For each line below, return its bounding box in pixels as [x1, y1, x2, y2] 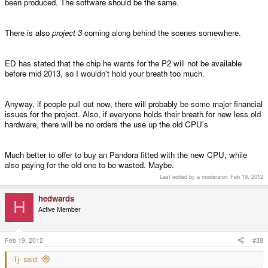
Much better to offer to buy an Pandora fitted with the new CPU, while [5, 149, 247, 161]
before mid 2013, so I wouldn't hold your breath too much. [5, 68, 205, 80]
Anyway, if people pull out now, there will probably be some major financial [5, 98, 263, 110]
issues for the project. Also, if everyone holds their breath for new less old [5, 108, 261, 120]
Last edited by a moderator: [160, 172, 230, 181]
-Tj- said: [11, 253, 39, 264]
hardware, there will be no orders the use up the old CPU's [5, 118, 208, 130]
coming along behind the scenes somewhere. [82, 27, 241, 39]
